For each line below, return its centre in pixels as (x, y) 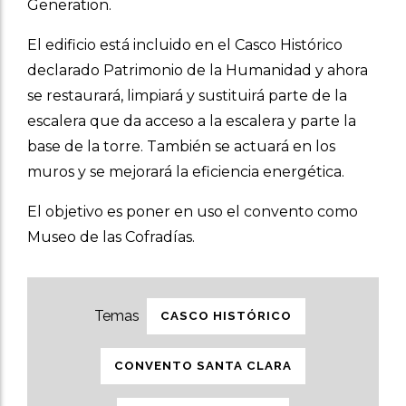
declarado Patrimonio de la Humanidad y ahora (198, 71)
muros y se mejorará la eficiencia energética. (186, 172)
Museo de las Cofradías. (111, 237)
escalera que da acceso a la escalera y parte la (192, 121)
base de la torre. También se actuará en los (181, 147)
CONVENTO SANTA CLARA (203, 366)
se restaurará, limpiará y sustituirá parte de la (187, 96)
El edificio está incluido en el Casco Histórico (185, 45)
